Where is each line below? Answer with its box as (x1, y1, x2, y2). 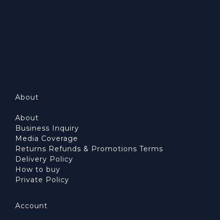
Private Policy (15, 175, 69, 185)
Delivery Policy (15, 155, 73, 164)
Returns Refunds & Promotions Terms (15, 144, 163, 154)
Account (15, 201, 48, 211)
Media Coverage (15, 134, 78, 143)
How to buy (15, 165, 60, 174)
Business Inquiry (15, 124, 79, 133)
